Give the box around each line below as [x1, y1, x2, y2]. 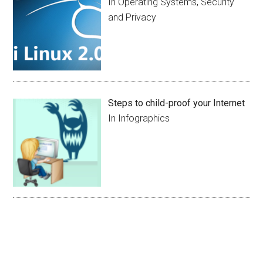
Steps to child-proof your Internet [108, 97, 245, 109]
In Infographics [108, 112, 170, 124]
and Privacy [108, 12, 157, 23]
